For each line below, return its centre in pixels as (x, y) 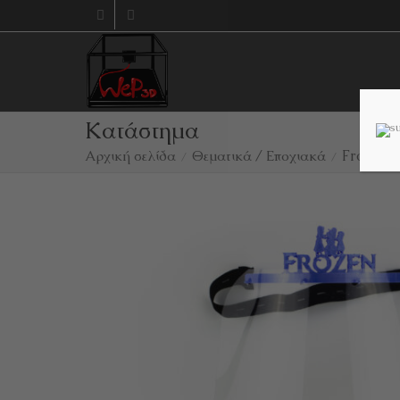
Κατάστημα (142, 130)
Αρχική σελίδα (130, 156)
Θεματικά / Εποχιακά (258, 156)
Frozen (364, 156)
